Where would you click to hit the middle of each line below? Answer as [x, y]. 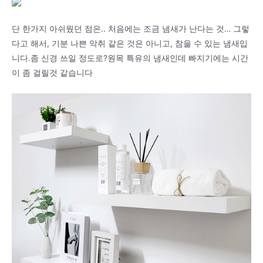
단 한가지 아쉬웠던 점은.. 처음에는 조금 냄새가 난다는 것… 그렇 [131, 28]
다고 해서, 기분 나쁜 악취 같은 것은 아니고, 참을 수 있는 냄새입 [130, 43]
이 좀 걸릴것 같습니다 [52, 73]
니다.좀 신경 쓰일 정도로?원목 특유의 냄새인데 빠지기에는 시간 [130, 58]
